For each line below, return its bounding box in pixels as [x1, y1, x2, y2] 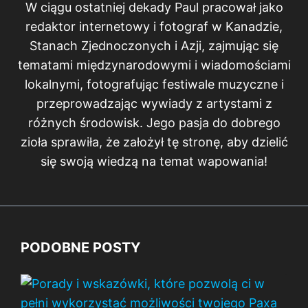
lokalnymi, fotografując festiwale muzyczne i [24, 76, 284, 91]
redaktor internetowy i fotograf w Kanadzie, [25, 19, 283, 34]
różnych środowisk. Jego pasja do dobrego [27, 115, 280, 130]
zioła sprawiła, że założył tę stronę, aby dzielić [20, 134, 288, 149]
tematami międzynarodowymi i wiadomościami [17, 57, 291, 72]
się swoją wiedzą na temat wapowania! [41, 153, 267, 168]
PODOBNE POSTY [21, 239, 140, 256]
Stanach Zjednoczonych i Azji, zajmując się [30, 38, 278, 53]
